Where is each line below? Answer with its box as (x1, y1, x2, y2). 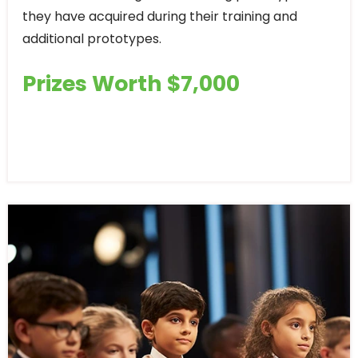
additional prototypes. (22, 29, 161, 48)
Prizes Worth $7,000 (22, 68, 240, 98)
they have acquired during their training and (22, 6, 297, 26)
